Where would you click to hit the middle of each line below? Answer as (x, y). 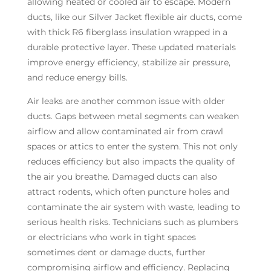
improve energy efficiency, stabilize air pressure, (129, 62)
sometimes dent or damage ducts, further (116, 252)
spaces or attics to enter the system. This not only (132, 146)
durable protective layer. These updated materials (131, 47)
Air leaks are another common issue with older (126, 101)
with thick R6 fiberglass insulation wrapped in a (127, 32)
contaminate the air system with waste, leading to (133, 207)
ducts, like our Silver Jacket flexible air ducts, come (134, 17)
